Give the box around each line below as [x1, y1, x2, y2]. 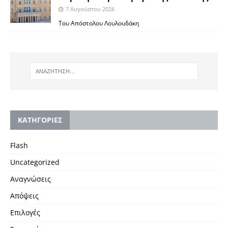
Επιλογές [10, 208, 40, 218]
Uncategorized [10, 157, 60, 167]
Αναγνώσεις [10, 174, 51, 184]
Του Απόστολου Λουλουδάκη [59, 18, 140, 27]
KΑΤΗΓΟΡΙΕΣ [18, 115, 62, 125]
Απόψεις [10, 191, 39, 201]
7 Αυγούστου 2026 [66, 5, 115, 13]
